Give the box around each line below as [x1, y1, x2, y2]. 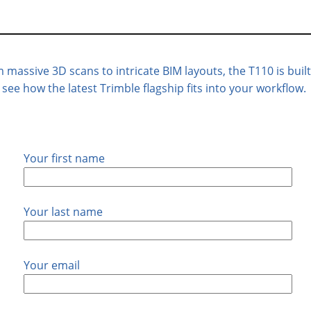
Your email [24, 258, 80, 273]
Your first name [24, 151, 105, 166]
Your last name [24, 204, 103, 219]
